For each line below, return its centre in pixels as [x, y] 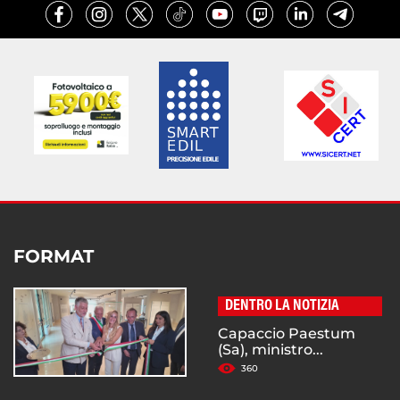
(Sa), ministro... [271, 350]
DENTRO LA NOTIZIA [282, 307]
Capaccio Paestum [287, 334]
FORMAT [54, 257]
